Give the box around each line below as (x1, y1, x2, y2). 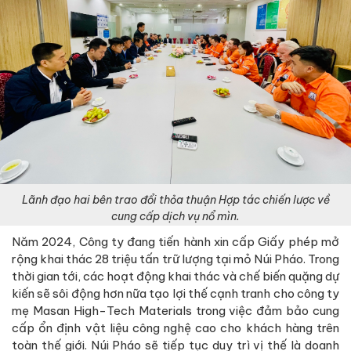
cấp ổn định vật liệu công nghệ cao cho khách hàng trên (12, 320, 339, 336)
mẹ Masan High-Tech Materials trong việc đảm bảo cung (12, 303, 339, 319)
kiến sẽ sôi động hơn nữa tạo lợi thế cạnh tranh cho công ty (12, 286, 339, 302)
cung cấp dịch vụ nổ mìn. (111, 209, 240, 224)
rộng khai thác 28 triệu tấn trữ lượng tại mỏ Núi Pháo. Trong (12, 251, 339, 267)
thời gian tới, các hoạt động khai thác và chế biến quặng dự (12, 269, 339, 284)
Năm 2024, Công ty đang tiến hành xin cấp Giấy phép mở (12, 234, 339, 250)
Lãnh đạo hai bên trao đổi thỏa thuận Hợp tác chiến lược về (21, 193, 330, 208)
